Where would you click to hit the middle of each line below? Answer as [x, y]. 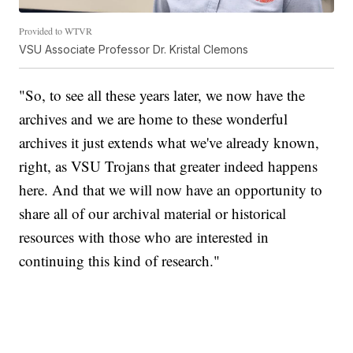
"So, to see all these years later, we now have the [162, 95]
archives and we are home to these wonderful [154, 118]
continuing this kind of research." [120, 260]
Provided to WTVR [56, 30]
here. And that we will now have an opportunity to [171, 189]
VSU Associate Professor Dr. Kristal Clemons [134, 49]
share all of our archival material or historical [153, 213]
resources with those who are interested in [144, 236]
